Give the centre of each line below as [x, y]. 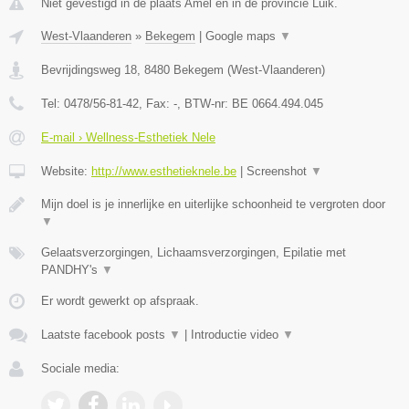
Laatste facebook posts [105, 335]
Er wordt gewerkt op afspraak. [120, 301]
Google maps [242, 37]
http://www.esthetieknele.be [164, 172]
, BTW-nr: [204, 104]
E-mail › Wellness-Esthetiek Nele [128, 138]
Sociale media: [80, 369]
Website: [66, 172]
